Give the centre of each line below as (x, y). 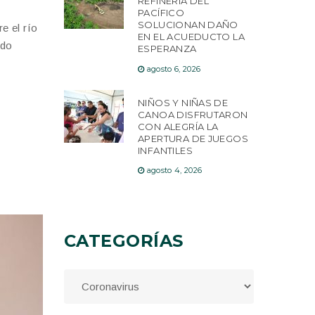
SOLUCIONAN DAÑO (188, 25)
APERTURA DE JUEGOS (193, 138)
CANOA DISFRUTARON (193, 114)
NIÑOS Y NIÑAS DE (183, 102)
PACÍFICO (161, 13)
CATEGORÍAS (124, 241)
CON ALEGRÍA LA (178, 126)
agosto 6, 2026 (174, 69)
